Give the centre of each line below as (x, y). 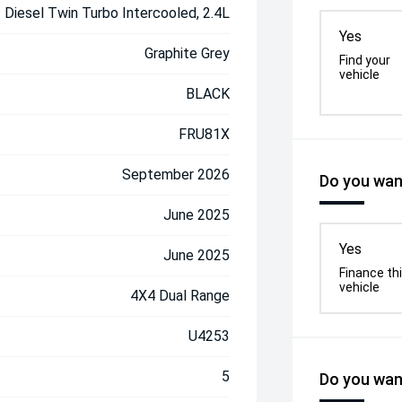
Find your (365, 60)
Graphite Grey (188, 53)
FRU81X (205, 134)
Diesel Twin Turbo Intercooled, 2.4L (118, 13)
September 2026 (176, 175)
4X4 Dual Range (180, 296)
